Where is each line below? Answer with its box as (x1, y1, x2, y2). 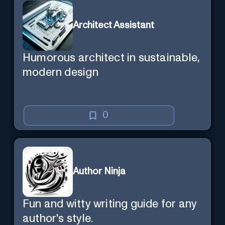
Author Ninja (73, 167, 126, 177)
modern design (23, 66, 98, 78)
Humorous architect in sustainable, (23, 52, 200, 64)
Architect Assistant (73, 21, 154, 31)
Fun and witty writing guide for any (23, 198, 197, 210)
